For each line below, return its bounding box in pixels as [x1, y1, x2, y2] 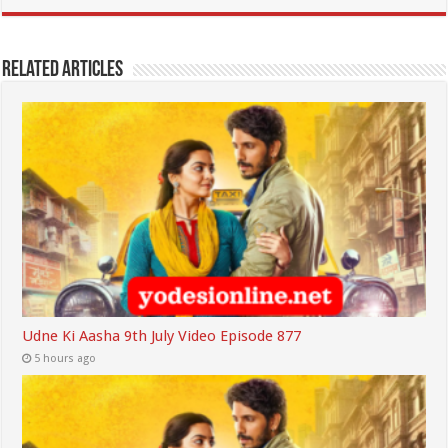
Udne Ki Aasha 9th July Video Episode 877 [22, 326, 302, 345]
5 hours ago [34, 351, 97, 365]
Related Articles [2, 59, 124, 82]
